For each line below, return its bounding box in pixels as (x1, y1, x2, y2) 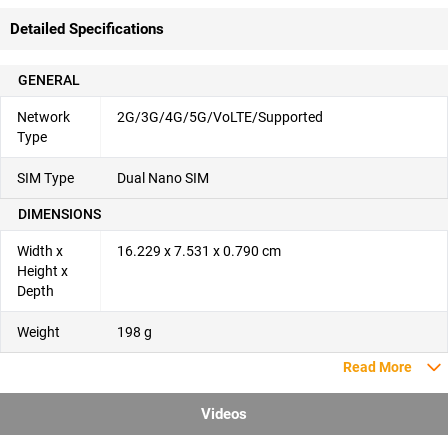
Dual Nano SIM (117, 170, 209, 186)
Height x (17, 263, 68, 279)
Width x (17, 243, 63, 259)
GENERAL (18, 72, 80, 88)
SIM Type (17, 170, 74, 186)
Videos (201, 405, 247, 423)
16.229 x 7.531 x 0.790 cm (117, 243, 281, 259)
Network (17, 109, 70, 125)
